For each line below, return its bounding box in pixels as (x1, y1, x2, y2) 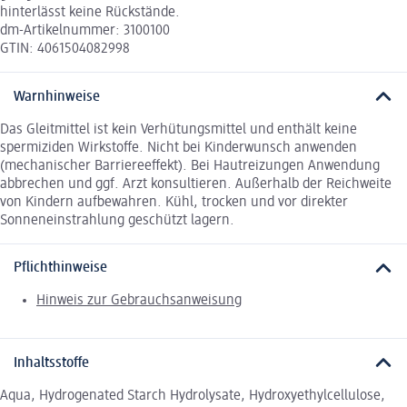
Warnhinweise (14, 89, 100, 104)
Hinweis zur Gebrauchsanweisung (36, 293, 242, 309)
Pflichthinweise (14, 261, 107, 276)
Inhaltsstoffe (14, 355, 89, 371)
